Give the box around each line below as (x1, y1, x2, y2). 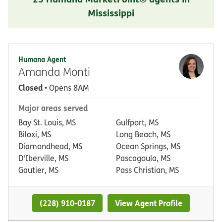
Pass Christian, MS (116, 164, 179, 175)
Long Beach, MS (116, 128, 170, 140)
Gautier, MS (18, 164, 58, 175)
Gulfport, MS (116, 116, 159, 128)
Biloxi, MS (18, 128, 51, 140)
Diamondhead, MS (18, 140, 82, 152)
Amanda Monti (18, 64, 90, 79)
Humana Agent (18, 54, 66, 64)
